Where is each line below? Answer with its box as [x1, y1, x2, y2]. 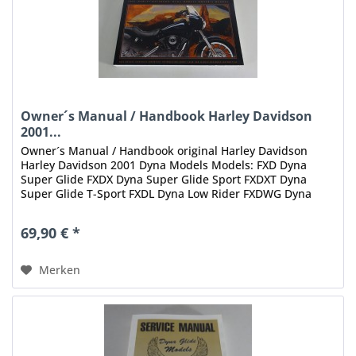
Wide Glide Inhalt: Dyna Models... [21, 200, 199, 216]
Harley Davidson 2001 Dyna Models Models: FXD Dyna [21, 157, 308, 173]
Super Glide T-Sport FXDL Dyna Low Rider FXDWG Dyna [21, 186, 312, 202]
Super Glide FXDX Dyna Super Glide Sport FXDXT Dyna [21, 172, 308, 188]
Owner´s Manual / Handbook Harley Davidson [21, 107, 313, 126]
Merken [39, 262, 81, 278]
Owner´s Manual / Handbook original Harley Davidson [21, 143, 308, 159]
